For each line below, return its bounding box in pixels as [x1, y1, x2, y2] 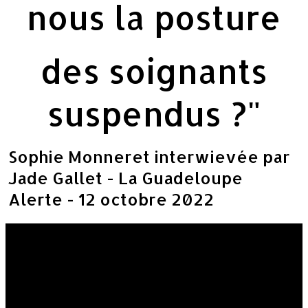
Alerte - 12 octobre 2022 [8, 188, 214, 210]
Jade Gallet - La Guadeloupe [8, 166, 243, 188]
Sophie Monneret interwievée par [8, 145, 290, 167]
